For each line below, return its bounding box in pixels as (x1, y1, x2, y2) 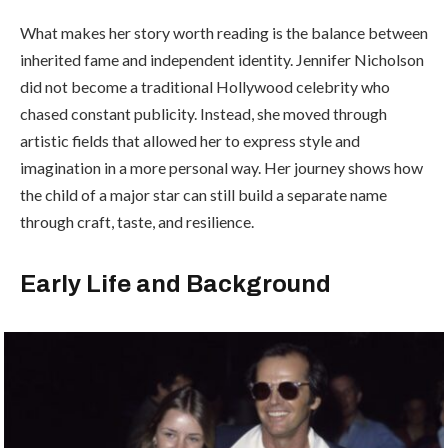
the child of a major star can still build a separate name (20, 185, 387, 205)
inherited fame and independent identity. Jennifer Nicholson (20, 50, 424, 70)
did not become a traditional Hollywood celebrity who (20, 77, 390, 97)
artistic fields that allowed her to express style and (20, 131, 360, 151)
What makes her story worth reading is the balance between (20, 23, 428, 43)
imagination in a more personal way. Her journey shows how (20, 158, 423, 178)
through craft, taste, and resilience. (20, 212, 254, 232)
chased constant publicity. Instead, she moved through (20, 104, 387, 124)
